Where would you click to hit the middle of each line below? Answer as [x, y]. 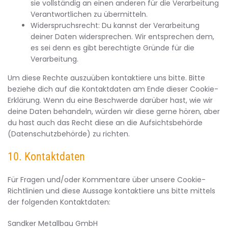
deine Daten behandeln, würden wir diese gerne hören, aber [114, 111]
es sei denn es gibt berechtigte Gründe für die [112, 48]
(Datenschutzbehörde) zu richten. [69, 134]
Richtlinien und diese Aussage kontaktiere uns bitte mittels [111, 191]
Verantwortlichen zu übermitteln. [89, 14]
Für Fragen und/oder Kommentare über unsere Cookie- [107, 180]
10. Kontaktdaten [46, 156]
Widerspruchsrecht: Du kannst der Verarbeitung [115, 25]
